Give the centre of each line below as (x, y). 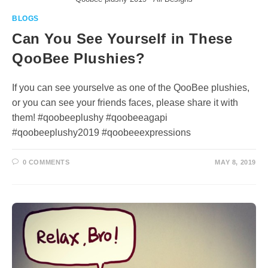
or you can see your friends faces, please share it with (125, 103)
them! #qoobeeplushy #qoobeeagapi (90, 118)
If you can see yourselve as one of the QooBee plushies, (131, 88)
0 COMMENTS (46, 162)
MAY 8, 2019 (235, 162)
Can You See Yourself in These (122, 39)
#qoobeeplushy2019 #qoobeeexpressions (101, 133)
